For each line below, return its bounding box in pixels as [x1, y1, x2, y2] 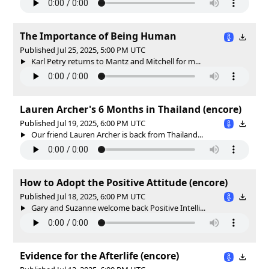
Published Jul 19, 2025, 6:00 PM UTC [20, 117, 145, 128]
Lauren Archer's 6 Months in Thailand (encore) [20, 102, 241, 116]
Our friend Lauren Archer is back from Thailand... [29, 128, 203, 140]
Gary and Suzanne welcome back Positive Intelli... [29, 202, 205, 213]
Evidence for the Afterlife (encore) [20, 249, 179, 262]
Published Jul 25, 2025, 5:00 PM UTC [20, 44, 145, 55]
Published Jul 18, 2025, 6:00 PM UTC [20, 190, 145, 202]
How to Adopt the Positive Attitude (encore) [20, 175, 228, 189]
